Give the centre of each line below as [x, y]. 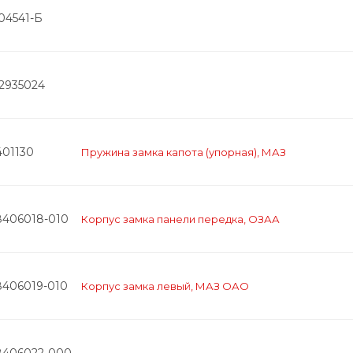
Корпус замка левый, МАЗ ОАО [165, 286]
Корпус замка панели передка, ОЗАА [180, 219]
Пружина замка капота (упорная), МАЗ [184, 152]
